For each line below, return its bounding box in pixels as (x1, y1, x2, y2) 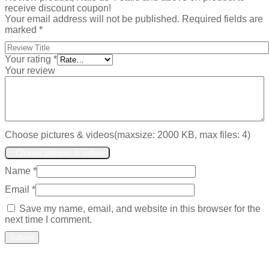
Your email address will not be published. (5, 14, 180, 25)
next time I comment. (5, 214, 92, 225)
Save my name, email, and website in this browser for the (19, 204, 261, 214)
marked (5, 25, 39, 35)
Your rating (5, 54, 53, 65)
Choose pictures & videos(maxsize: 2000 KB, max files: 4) (5, 130, 250, 141)
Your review (5, 65, 55, 76)
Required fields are (182, 14, 263, 25)
